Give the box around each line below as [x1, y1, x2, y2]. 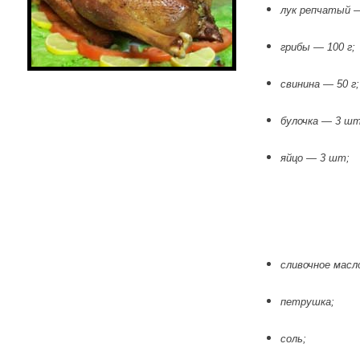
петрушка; [280, 296, 335, 309]
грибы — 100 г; [280, 41, 356, 54]
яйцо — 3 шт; [280, 152, 350, 165]
